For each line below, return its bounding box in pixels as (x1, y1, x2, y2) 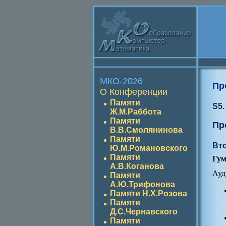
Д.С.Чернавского (110, 207, 178, 216)
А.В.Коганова (110, 162, 164, 171)
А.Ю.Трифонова (110, 180, 175, 189)
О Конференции (100, 87, 167, 97)
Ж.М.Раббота (110, 107, 161, 116)
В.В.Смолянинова (110, 126, 183, 134)
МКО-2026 (100, 76, 143, 86)
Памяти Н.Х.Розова (110, 189, 187, 198)
